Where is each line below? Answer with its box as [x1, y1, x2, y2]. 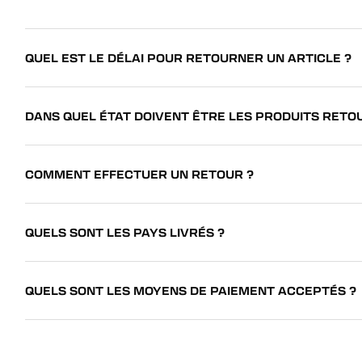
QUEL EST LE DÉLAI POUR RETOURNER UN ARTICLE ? [25, 49, 352, 65]
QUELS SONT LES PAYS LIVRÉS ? [25, 224, 225, 240]
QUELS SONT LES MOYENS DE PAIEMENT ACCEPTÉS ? [25, 282, 357, 298]
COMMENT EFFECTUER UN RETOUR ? [25, 166, 255, 182]
